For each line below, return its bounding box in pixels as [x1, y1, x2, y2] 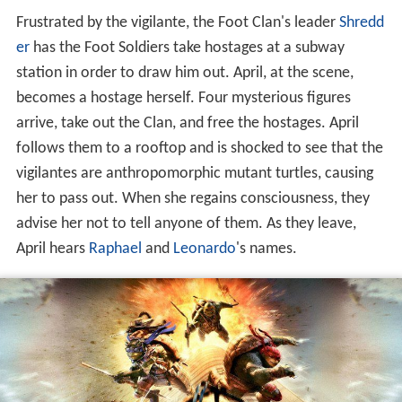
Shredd [338, 14, 384, 32]
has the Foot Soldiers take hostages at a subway [29, 39, 345, 57]
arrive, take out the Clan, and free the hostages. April [15, 115, 359, 133]
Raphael [88, 240, 142, 258]
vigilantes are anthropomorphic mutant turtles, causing [15, 165, 373, 183]
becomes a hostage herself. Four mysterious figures [15, 90, 351, 108]
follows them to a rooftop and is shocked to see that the [15, 140, 383, 158]
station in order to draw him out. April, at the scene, [15, 65, 354, 83]
